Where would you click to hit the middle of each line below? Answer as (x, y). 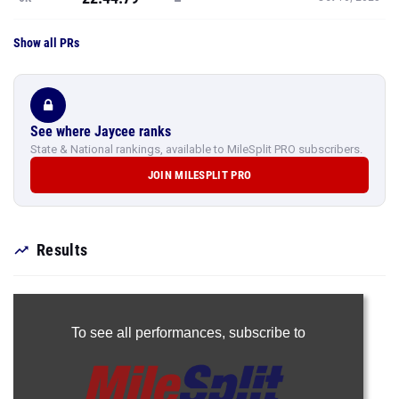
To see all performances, (150, 333)
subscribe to (267, 333)
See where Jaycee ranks (101, 131)
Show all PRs (46, 43)
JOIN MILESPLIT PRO (199, 175)
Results (62, 250)
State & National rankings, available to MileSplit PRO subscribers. (196, 149)
